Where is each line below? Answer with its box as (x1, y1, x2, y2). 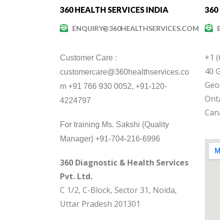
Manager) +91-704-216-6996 (60, 134, 160, 143)
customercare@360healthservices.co (60, 67, 189, 76)
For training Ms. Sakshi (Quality (60, 120, 169, 129)
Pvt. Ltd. (60, 170, 92, 182)
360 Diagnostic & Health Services (60, 157, 189, 168)
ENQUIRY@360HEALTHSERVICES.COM (72, 24, 199, 32)
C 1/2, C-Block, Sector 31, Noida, (60, 184, 177, 195)
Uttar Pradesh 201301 (60, 198, 140, 209)
